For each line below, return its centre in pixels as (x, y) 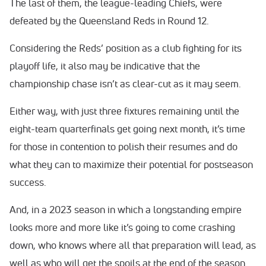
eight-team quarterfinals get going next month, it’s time (127, 129)
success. (29, 182)
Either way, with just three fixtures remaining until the (124, 111)
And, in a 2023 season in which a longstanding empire (126, 209)
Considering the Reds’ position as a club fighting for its (126, 48)
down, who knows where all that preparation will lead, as (133, 245)
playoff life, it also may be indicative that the (105, 66)
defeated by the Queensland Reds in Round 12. (109, 20)
